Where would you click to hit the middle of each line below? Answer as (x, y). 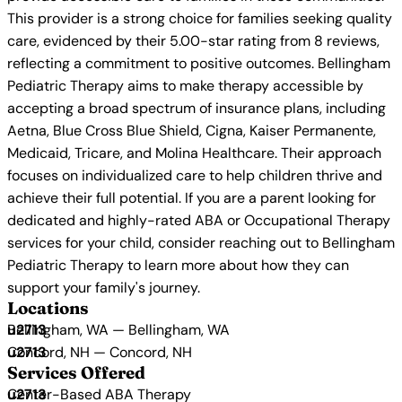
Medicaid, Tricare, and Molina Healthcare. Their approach (194, 153)
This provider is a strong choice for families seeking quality (200, 18)
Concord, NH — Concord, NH (100, 352)
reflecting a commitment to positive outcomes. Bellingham (199, 63)
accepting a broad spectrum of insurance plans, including (197, 108)
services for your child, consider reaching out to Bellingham (201, 243)
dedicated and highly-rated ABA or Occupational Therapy (199, 220)
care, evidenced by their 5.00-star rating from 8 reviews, (193, 41)
